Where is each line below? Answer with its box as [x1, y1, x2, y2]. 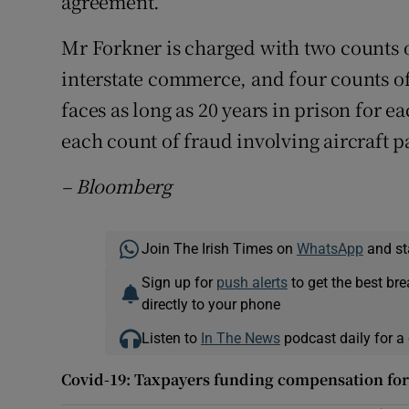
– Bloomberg [61, 173, 173, 200]
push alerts [215, 275, 288, 290]
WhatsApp [296, 241, 363, 257]
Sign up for [141, 275, 216, 290]
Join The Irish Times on [141, 241, 297, 257]
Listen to [141, 330, 201, 346]
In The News [200, 330, 280, 346]
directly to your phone [141, 297, 280, 312]
